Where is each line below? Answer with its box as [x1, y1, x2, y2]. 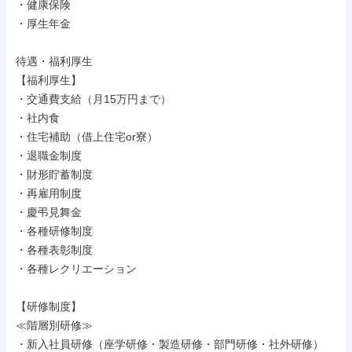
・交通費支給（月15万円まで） [16, 93, 171, 105]
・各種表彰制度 [16, 244, 93, 256]
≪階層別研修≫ [16, 319, 93, 332]
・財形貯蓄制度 [16, 168, 93, 181]
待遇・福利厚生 [16, 55, 93, 68]
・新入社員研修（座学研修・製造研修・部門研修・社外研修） [16, 338, 324, 350]
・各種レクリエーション [16, 262, 137, 275]
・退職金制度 [16, 149, 82, 162]
